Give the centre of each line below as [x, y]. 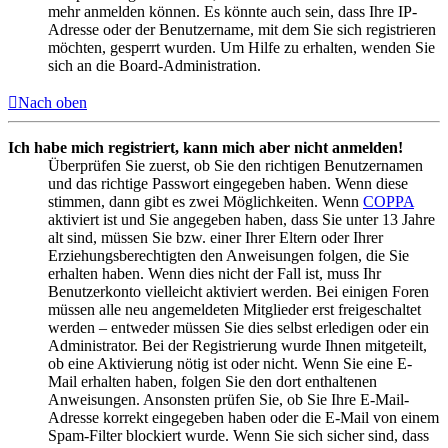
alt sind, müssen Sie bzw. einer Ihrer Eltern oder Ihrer [215, 238]
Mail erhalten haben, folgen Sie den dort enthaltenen [212, 382]
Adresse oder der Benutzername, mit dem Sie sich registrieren [242, 30]
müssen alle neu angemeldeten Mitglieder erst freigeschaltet [234, 310]
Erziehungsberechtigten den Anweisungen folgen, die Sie [228, 256]
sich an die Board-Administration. [154, 66]
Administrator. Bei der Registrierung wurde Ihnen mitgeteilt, [237, 346]
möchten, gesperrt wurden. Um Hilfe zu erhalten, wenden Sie [241, 48]
